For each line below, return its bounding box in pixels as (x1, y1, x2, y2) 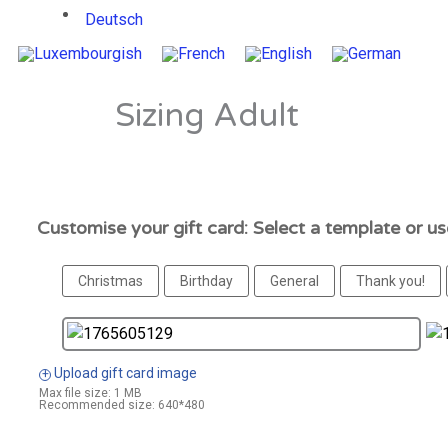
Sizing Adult (115, 97, 299, 136)
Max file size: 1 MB (39, 386, 142, 401)
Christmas (78, 273, 143, 290)
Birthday (180, 273, 233, 290)
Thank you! (356, 273, 425, 290)
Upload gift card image (51, 365, 197, 382)
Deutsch (84, 10, 143, 29)
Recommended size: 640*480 (39, 398, 205, 413)
